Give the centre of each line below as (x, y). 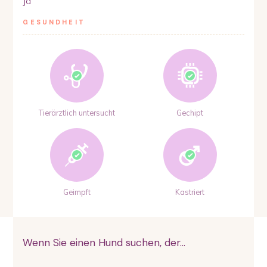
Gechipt (190, 113)
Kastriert (190, 192)
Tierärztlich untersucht (77, 113)
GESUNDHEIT (54, 22)
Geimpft (77, 192)
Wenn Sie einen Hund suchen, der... (104, 242)
